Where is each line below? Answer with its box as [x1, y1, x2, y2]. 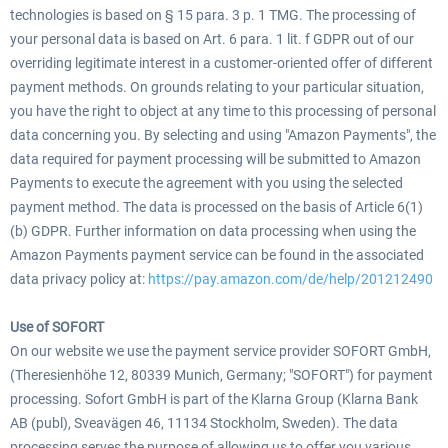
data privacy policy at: [10, 271, 148, 287]
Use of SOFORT [10, 319, 104, 335]
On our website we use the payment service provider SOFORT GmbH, [10, 343, 431, 359]
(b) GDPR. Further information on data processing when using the [10, 223, 416, 239]
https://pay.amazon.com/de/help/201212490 [148, 271, 433, 287]
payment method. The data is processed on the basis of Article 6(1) [10, 199, 423, 215]
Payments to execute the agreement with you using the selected [10, 175, 403, 191]
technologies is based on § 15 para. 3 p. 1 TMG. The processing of [10, 7, 416, 23]
